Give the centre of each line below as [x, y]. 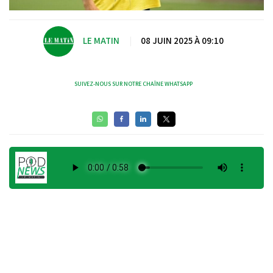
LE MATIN [101, 41]
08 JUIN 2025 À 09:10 [182, 41]
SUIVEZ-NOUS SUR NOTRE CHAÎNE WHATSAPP [133, 83]
